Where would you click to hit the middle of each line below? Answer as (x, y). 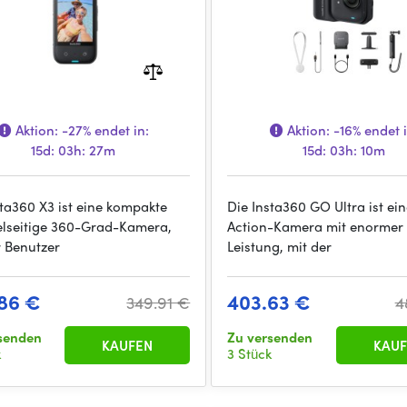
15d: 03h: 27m (74, 150)
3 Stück (250, 353)
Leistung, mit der (280, 246)
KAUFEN (128, 345)
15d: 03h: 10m (344, 150)
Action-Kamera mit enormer (316, 226)
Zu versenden (270, 337)
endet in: (119, 130)
